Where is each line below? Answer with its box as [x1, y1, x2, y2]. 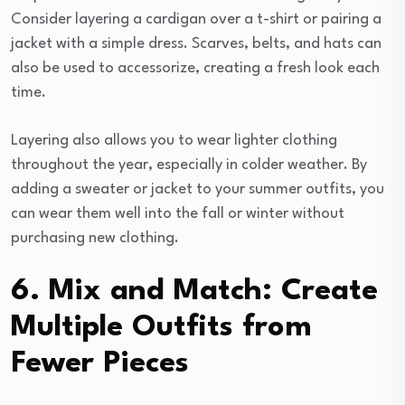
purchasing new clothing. [11, 231, 179, 247]
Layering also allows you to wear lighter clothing [11, 133, 337, 149]
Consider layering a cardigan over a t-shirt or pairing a [11, 12, 381, 28]
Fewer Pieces [11, 349, 189, 380]
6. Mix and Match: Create [11, 277, 378, 307]
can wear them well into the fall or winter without [11, 206, 344, 222]
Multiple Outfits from [11, 313, 312, 344]
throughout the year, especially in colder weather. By [11, 157, 367, 174]
